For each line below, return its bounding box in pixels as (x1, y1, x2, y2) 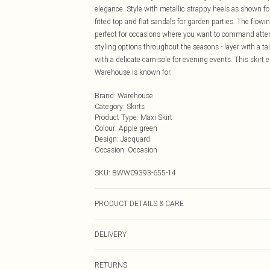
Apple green (119, 124, 157, 133)
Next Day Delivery (95, 255, 151, 264)
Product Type (95, 113, 137, 122)
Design (95, 134, 117, 143)
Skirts (127, 102, 145, 111)
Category (95, 102, 123, 111)
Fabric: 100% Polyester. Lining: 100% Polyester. (95, 221, 243, 230)
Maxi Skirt (140, 113, 172, 122)
